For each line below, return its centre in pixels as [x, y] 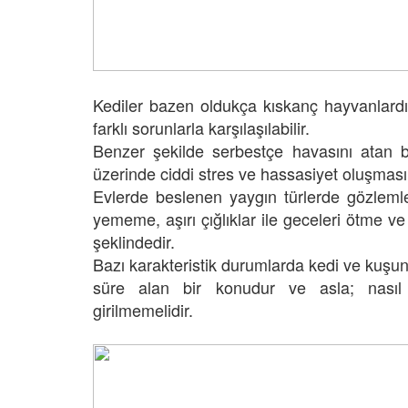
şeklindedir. [134, 242]
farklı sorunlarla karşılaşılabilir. [201, 128]
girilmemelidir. [143, 310]
